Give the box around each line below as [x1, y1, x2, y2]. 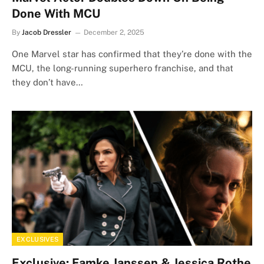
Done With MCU [12, 6, 100, 21]
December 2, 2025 [84, 28, 144, 37]
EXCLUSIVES [16, 236, 59, 243]
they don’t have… [12, 77, 83, 87]
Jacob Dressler [22, 28, 71, 37]
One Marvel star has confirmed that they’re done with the [12, 48, 252, 59]
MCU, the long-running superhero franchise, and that [12, 62, 233, 73]
